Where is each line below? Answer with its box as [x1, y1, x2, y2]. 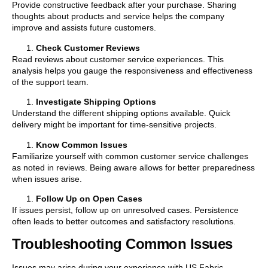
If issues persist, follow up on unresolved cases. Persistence [12, 205, 239, 215]
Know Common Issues [36, 139, 127, 150]
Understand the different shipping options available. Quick [12, 108, 230, 118]
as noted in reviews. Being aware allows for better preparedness [12, 162, 255, 172]
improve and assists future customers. [12, 23, 156, 33]
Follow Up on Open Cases [36, 193, 142, 203]
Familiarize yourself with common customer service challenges [12, 151, 248, 161]
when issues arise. [12, 173, 82, 184]
